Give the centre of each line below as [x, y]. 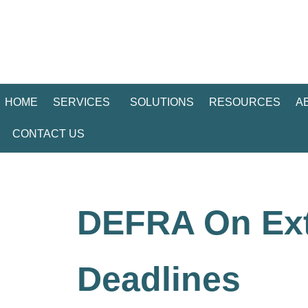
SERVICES [81, 102]
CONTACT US [48, 134]
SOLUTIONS [162, 102]
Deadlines [159, 279]
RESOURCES [245, 102]
